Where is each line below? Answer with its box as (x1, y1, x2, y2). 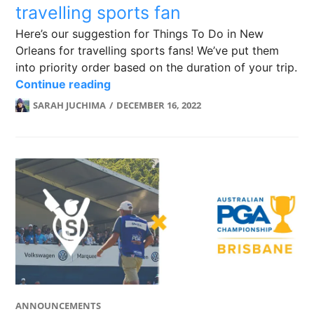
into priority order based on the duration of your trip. (15, 60, 298, 74)
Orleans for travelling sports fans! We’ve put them (15, 43, 280, 57)
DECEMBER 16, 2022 (116, 99, 202, 111)
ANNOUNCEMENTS (15, 299, 102, 312)
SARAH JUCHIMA (33, 99, 107, 111)
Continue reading (15, 77, 111, 91)
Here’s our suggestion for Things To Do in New (15, 27, 264, 41)
